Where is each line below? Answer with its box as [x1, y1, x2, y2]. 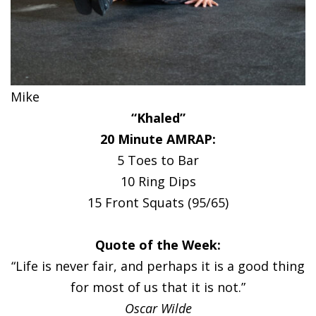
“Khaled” [130, 109, 186, 126]
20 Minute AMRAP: [100, 130, 216, 147]
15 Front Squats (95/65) [87, 193, 229, 211]
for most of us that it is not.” [71, 278, 245, 296]
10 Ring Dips [120, 172, 196, 190]
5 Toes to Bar [117, 151, 199, 169]
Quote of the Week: [95, 236, 221, 253]
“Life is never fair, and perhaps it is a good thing [11, 257, 305, 274]
